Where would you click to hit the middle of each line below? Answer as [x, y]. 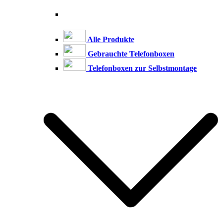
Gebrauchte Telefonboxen [130, 54]
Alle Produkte [110, 39]
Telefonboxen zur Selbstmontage [141, 68]
